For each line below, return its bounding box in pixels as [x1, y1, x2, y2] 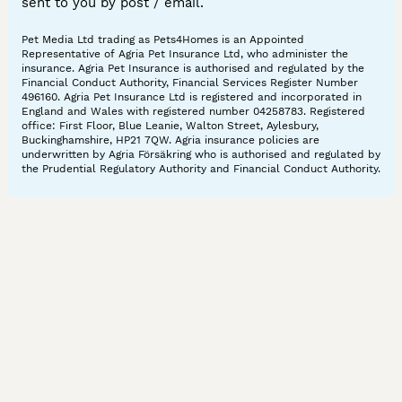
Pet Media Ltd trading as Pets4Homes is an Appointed [22, 33, 304, 47]
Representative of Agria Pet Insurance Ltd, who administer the [22, 48, 348, 61]
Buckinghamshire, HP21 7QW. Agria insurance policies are [22, 134, 319, 147]
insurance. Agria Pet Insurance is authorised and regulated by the [22, 62, 364, 75]
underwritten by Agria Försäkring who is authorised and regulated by [22, 148, 380, 162]
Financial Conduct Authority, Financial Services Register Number [22, 76, 358, 90]
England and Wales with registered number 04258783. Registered [22, 105, 365, 118]
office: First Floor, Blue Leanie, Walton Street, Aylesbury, [22, 119, 319, 133]
